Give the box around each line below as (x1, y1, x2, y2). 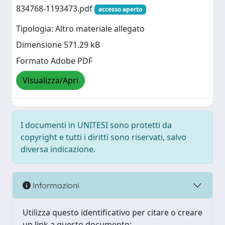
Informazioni (31, 180, 79, 190)
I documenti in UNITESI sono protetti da (21, 120, 172, 131)
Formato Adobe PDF (16, 55, 92, 67)
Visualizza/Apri (23, 75, 78, 86)
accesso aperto (98, 5, 142, 14)
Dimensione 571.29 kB (16, 39, 100, 51)
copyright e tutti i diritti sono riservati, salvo (21, 132, 186, 143)
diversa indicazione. (21, 144, 95, 155)
